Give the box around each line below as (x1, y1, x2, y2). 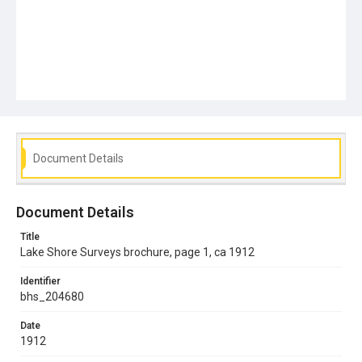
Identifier (20, 275, 61, 287)
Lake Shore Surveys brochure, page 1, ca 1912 (20, 245, 255, 259)
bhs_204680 (20, 289, 84, 303)
